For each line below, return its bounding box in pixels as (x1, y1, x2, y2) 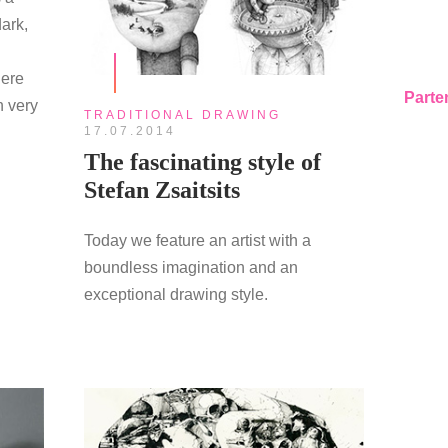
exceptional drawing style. (83, 285, 268, 303)
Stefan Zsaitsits (83, 176, 240, 203)
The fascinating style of (83, 148, 321, 175)
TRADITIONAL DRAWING (83, 107, 281, 122)
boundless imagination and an (83, 258, 298, 276)
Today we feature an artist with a (83, 231, 311, 249)
